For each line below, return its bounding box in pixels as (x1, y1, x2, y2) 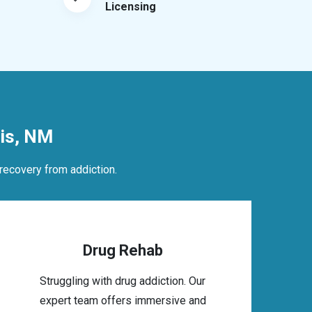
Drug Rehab (82, 242, 163, 259)
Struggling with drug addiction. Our (40, 274, 205, 288)
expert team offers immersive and (39, 294, 206, 307)
